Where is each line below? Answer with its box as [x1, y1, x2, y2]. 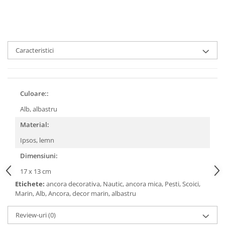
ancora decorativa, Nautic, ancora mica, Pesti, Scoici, [46, 179, 200, 188]
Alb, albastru [20, 104, 59, 114]
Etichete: [15, 179, 46, 188]
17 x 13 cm [20, 167, 53, 176]
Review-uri [16, 210, 48, 219]
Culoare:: [20, 89, 49, 98]
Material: [20, 120, 49, 129]
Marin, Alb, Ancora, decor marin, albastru [15, 189, 138, 198]
